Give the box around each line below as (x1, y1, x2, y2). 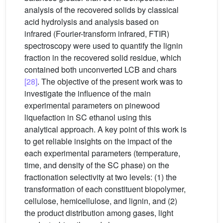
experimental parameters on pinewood (24, 100, 160, 111)
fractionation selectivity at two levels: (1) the (24, 171, 177, 183)
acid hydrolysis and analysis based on (24, 16, 159, 27)
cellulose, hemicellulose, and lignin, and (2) (24, 195, 177, 207)
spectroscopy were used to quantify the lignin (24, 40, 183, 51)
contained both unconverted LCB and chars (24, 64, 177, 75)
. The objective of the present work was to (37, 76, 183, 87)
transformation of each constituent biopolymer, (24, 183, 186, 195)
